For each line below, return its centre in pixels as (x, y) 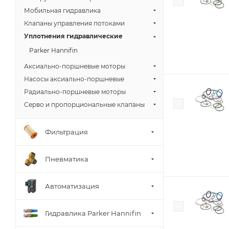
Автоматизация (72, 186)
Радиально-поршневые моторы (75, 92)
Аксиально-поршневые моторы (75, 66)
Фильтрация (66, 132)
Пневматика (67, 159)
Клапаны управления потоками (74, 23)
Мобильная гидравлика (62, 10)
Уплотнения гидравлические (73, 36)
